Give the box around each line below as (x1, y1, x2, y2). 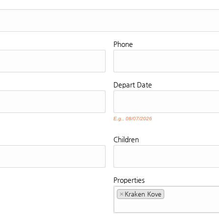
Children (113, 135, 139, 144)
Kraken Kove (125, 190, 161, 198)
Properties (113, 176, 145, 184)
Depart (113, 81, 135, 89)
